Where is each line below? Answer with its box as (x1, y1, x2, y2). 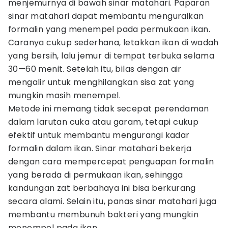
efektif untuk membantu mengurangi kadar (8, 129, 190, 141)
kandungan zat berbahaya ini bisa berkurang (8, 182, 196, 194)
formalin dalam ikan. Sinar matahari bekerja (8, 142, 192, 154)
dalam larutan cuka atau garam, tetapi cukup (8, 116, 199, 128)
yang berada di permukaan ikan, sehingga (8, 169, 183, 181)
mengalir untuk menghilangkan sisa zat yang (8, 76, 194, 88)
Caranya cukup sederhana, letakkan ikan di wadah (8, 37, 219, 48)
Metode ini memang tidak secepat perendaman (8, 103, 209, 115)
